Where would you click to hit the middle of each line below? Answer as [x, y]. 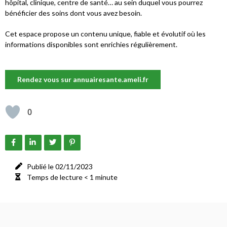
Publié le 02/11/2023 [60, 166]
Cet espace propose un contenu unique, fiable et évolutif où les [105, 33]
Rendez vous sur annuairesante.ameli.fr [83, 79]
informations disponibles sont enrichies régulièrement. [91, 44]
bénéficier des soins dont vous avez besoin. [73, 13]
